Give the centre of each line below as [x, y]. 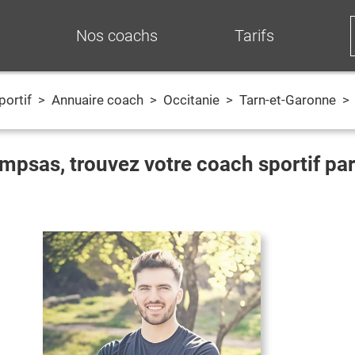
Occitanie [191, 100]
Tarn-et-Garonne [288, 100]
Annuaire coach [97, 100]
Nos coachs [117, 35]
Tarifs [254, 35]
